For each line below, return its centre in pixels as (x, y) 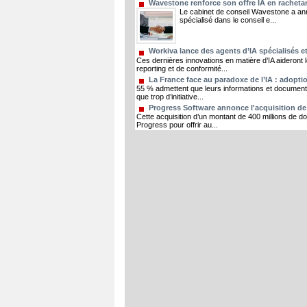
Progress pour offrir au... (177, 124)
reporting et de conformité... (182, 68)
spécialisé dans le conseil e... (228, 20)
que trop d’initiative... (170, 96)
